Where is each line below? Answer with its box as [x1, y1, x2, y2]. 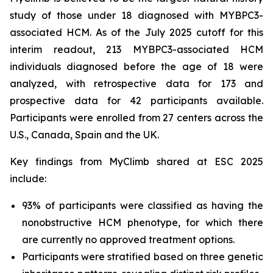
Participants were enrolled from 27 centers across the [10, 112, 263, 124]
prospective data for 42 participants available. [10, 94, 263, 107]
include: [10, 172, 46, 185]
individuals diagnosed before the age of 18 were [10, 60, 263, 73]
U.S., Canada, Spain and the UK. [10, 129, 159, 141]
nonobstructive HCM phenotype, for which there [22, 216, 263, 229]
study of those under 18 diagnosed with [10, 9, 219, 21]
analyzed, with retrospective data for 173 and [10, 77, 263, 90]
